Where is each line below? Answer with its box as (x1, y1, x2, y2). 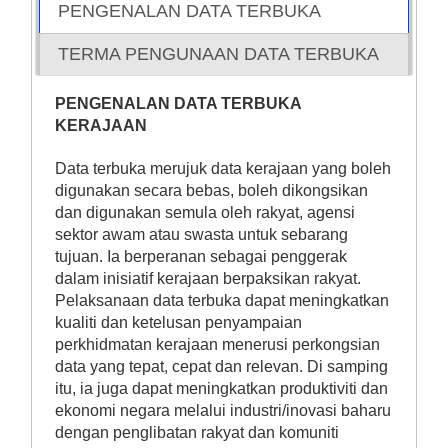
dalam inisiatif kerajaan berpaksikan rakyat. (54, 270, 361, 288)
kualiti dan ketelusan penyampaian (54, 314, 302, 332)
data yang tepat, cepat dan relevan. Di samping (54, 358, 388, 376)
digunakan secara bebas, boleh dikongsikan (54, 182, 368, 200)
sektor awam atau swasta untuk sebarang (54, 226, 348, 244)
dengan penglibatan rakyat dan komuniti (54, 424, 339, 442)
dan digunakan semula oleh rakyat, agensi (54, 204, 355, 222)
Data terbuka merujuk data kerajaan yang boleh (54, 160, 391, 178)
